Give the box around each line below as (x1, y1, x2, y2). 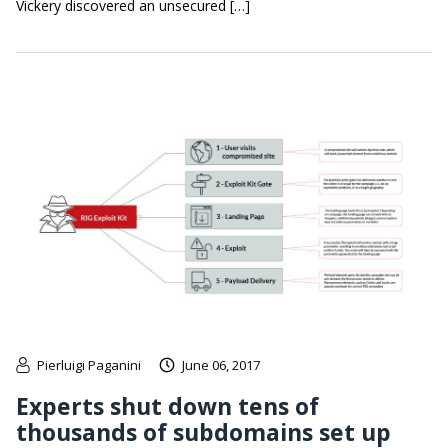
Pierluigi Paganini (37, 355, 141, 374)
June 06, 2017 (182, 355, 260, 374)
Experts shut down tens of (16, 389, 319, 422)
